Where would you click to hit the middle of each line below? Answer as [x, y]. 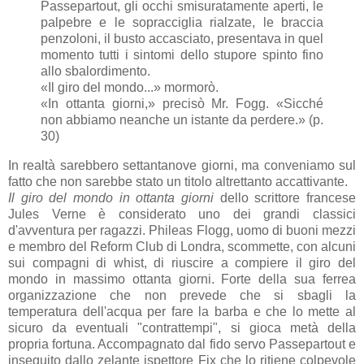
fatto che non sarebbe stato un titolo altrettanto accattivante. [180, 181]
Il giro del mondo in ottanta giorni [111, 197]
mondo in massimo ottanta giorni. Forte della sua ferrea [182, 279]
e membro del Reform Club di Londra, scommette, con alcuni [182, 246]
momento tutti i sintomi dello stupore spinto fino [182, 54]
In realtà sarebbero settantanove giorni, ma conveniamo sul [182, 165]
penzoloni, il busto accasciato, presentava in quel [182, 38]
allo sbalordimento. [95, 71]
